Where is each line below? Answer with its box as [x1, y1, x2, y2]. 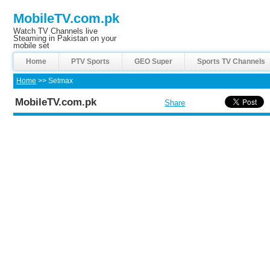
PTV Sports [71, 57, 110, 66]
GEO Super [134, 57, 172, 66]
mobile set [13, 41, 50, 50]
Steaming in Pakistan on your [13, 34, 117, 43]
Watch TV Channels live [13, 27, 98, 36]
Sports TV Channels [196, 57, 265, 66]
